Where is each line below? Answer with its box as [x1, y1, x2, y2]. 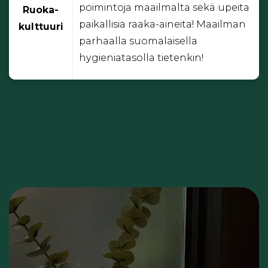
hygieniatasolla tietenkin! [79, 51, 203, 63]
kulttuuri [19, 21, 63, 33]
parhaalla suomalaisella [79, 35, 197, 47]
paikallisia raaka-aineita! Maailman [79, 18, 246, 30]
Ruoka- [23, 4, 59, 16]
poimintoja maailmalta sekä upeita [79, 1, 249, 13]
